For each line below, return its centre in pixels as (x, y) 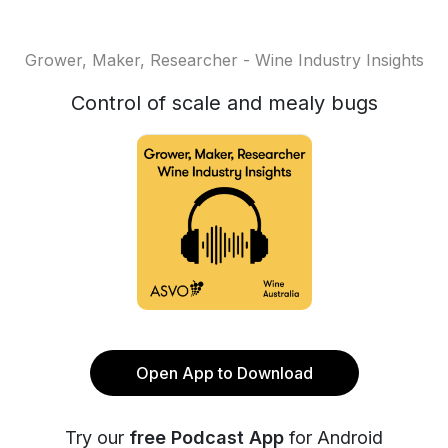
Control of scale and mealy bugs (224, 103)
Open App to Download (224, 373)
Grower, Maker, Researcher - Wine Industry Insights (224, 60)
